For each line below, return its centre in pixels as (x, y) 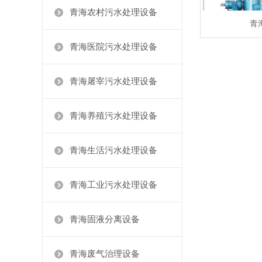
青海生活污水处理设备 (113, 150)
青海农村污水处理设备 (113, 12)
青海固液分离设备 (105, 219)
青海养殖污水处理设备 (113, 116)
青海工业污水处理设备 (113, 185)
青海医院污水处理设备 (113, 47)
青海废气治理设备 (105, 254)
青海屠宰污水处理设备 (113, 81)
